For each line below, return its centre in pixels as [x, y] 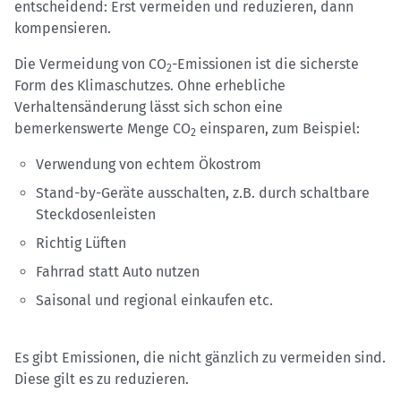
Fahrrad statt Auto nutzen [118, 272]
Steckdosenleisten [96, 215]
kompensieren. [63, 29]
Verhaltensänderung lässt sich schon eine [149, 107]
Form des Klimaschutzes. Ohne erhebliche [150, 86]
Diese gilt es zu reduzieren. [102, 380]
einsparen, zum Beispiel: [278, 129]
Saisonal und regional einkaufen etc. [154, 301]
